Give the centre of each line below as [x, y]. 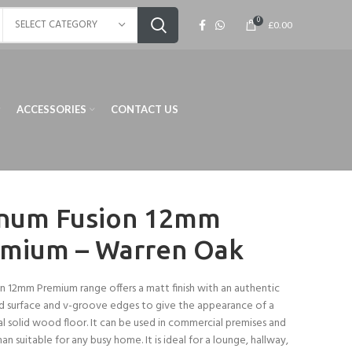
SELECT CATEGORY [56, 24]
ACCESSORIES [51, 109]
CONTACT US [144, 109]
